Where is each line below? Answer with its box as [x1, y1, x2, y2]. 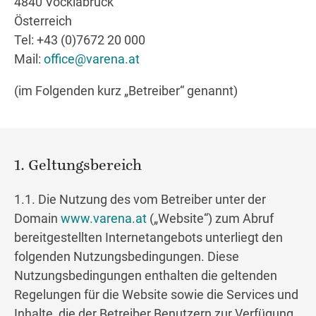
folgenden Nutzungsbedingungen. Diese [14, 249, 239, 265]
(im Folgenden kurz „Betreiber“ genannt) [14, 83, 238, 99]
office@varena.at [44, 51, 140, 67]
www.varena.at [61, 211, 147, 226]
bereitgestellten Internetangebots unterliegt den [14, 230, 283, 245]
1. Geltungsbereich [14, 158, 142, 175]
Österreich [14, 13, 72, 29]
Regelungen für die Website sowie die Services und [14, 287, 298, 303]
